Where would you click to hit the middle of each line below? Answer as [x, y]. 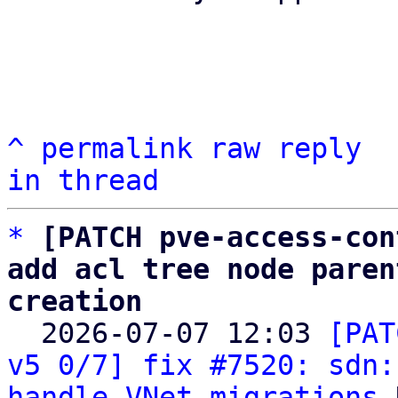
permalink [117, 148]
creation [75, 301]
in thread [83, 180]
